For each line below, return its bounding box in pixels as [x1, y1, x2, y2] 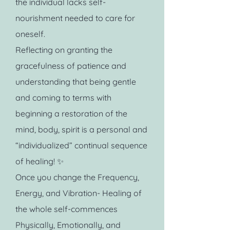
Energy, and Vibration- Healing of [15, 188, 142, 198]
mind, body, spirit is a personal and [15, 124, 147, 135]
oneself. [15, 29, 45, 39]
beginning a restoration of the [15, 108, 127, 119]
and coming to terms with [15, 92, 111, 103]
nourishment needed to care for [15, 13, 135, 23]
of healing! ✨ [15, 156, 64, 166]
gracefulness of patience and [15, 61, 126, 71]
